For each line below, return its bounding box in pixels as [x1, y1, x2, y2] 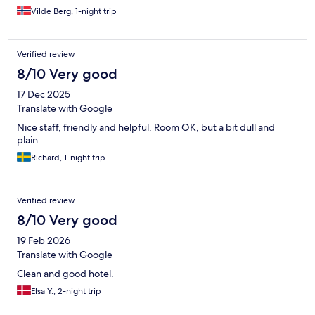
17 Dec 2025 [17, 88, 70, 101]
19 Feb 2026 [17, 234, 70, 247]
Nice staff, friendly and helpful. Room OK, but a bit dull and [17, 121, 275, 134]
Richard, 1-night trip [31, 152, 105, 164]
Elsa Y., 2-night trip [31, 285, 101, 297]
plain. [17, 134, 41, 147]
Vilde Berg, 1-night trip [31, 6, 117, 18]
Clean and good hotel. [17, 267, 114, 281]
